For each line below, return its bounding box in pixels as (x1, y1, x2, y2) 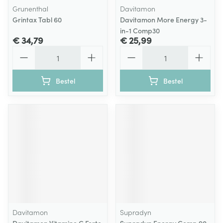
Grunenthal (12, 3, 48, 13)
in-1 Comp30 (120, 25, 160, 35)
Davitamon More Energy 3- (120, 14, 207, 24)
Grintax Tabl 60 (12, 14, 62, 24)
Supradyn (120, 207, 151, 217)
